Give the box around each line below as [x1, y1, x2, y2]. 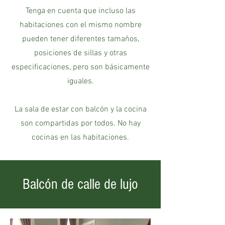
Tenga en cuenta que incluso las [25, 6, 136, 16]
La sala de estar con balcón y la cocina [14, 104, 147, 115]
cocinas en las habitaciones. [32, 133, 129, 143]
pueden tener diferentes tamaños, [22, 34, 139, 44]
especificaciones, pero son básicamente [11, 62, 150, 72]
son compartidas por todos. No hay [20, 119, 141, 129]
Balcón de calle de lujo [23, 176, 138, 193]
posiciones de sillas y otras [34, 48, 127, 58]
